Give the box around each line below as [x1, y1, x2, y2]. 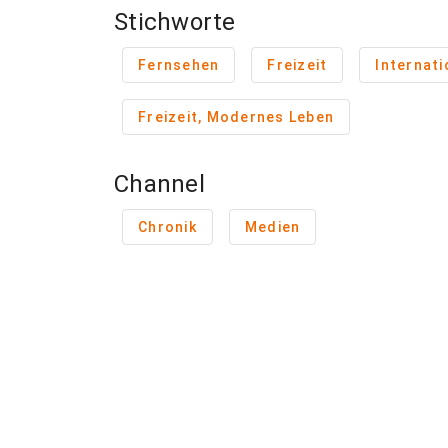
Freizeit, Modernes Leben [138, 109, 334, 125]
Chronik [138, 219, 197, 235]
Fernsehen [138, 57, 220, 73]
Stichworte [114, 8, 236, 36]
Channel [114, 170, 205, 198]
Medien [244, 219, 301, 235]
